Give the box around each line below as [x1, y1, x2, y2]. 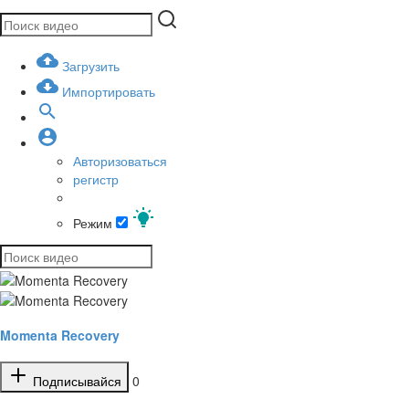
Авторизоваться [73, 152, 167, 171]
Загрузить [62, 57, 120, 76]
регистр [73, 170, 119, 189]
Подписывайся [29, 372, 121, 391]
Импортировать [62, 82, 155, 101]
